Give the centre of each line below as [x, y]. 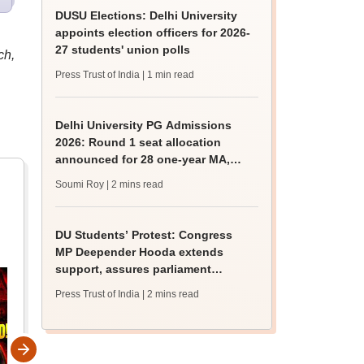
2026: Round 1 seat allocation [139, 142]
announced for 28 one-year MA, [143, 159]
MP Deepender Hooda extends [140, 252]
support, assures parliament [134, 269]
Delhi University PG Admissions [144, 125]
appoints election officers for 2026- [153, 32]
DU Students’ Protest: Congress [144, 235]
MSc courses [91, 176]
